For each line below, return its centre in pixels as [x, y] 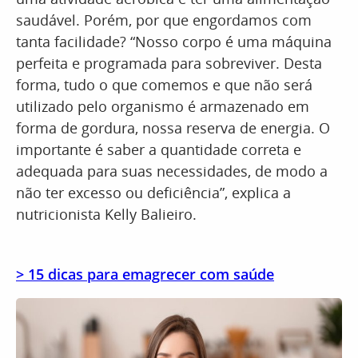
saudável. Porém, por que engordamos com [164, 20]
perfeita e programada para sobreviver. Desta [169, 63]
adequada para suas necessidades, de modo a [172, 171]
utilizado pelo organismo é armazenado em [163, 106]
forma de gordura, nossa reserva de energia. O [173, 128]
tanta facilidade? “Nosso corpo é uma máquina [174, 42]
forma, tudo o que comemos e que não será [164, 85]
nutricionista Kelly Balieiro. [108, 214]
